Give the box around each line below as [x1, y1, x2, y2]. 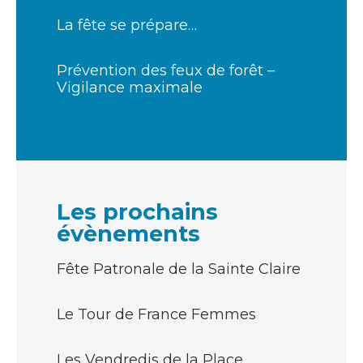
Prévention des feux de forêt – [57, 61, 275, 79]
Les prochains [57, 198, 218, 225]
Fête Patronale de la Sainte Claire [57, 259, 301, 278]
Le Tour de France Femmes [57, 305, 256, 323]
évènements [57, 220, 200, 247]
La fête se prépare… [57, 15, 197, 34]
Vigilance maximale [57, 78, 203, 96]
